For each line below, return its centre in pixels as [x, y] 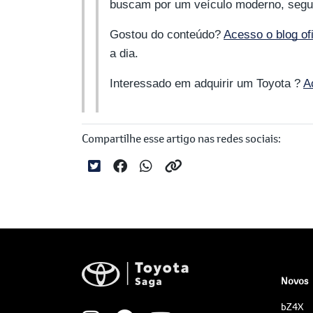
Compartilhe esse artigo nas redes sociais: [181, 138]
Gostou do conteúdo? [165, 35]
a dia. [124, 53]
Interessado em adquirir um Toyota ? [205, 83]
